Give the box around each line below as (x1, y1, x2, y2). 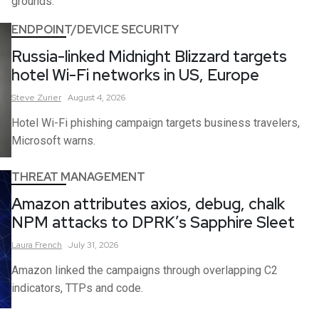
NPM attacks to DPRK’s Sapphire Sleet (11, 211, 295, 233)
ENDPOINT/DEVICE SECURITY (11, 22, 179, 37)
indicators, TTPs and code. (11, 281, 143, 295)
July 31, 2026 (68, 239, 118, 251)
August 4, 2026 (68, 92, 125, 103)
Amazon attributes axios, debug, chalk (11, 193, 285, 214)
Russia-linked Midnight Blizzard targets (11, 46, 287, 67)
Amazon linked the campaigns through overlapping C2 (11, 263, 278, 277)
